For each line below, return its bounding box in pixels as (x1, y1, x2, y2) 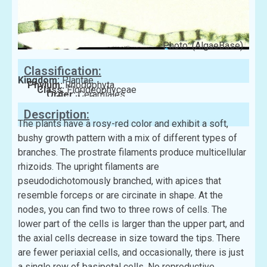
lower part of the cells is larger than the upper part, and (18, 218, 244, 230)
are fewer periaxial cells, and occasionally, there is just (18, 247, 244, 259)
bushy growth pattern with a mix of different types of (18, 132, 237, 144)
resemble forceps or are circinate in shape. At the (18, 190, 223, 201)
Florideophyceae (67, 84, 136, 96)
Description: (24, 107, 89, 122)
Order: (46, 89, 78, 101)
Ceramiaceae (89, 94, 144, 105)
